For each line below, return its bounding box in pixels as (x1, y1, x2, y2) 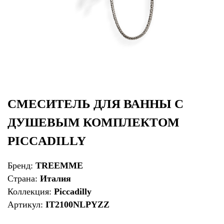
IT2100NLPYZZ (45, 199, 109, 209)
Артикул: (7, 199, 45, 209)
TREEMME (35, 160, 83, 170)
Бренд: (7, 160, 35, 170)
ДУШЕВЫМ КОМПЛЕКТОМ (7, 115, 179, 129)
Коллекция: (7, 186, 54, 196)
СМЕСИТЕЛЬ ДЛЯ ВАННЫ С (7, 97, 183, 110)
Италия (40, 173, 71, 183)
